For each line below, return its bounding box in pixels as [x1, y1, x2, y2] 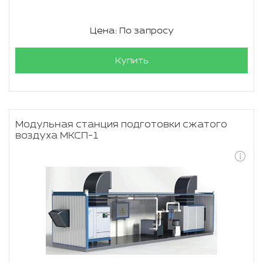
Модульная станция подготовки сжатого [15, 119, 227, 130]
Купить [114, 56, 149, 66]
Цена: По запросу [89, 26, 174, 36]
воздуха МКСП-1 [15, 130, 99, 141]
